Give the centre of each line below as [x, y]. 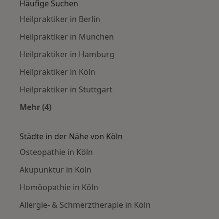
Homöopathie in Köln [59, 187]
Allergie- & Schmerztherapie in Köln [85, 205]
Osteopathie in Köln [56, 152]
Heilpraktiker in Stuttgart [66, 90]
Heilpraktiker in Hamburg [67, 55]
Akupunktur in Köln [55, 170]
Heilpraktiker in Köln [57, 72]
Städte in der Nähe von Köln [71, 137]
